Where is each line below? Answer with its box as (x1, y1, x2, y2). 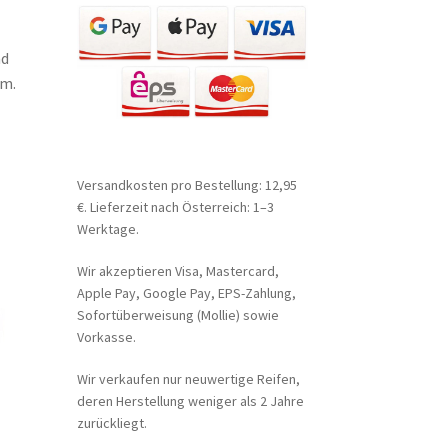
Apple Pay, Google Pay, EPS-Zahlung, (76, 284, 296, 303)
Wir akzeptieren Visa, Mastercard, (76, 262, 279, 281)
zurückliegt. (76, 413, 147, 432)
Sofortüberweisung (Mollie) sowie (76, 306, 279, 325)
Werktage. (76, 220, 139, 239)
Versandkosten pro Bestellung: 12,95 (76, 176, 297, 195)
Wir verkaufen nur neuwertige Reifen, (76, 369, 300, 388)
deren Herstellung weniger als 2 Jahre (76, 391, 304, 410)
